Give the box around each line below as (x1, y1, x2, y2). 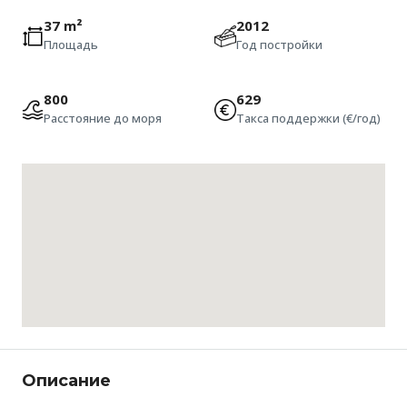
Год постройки (236, 36, 323, 54)
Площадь (44, 36, 98, 54)
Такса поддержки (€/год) (236, 110, 381, 127)
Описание (22, 371, 111, 392)
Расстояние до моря (44, 110, 162, 127)
